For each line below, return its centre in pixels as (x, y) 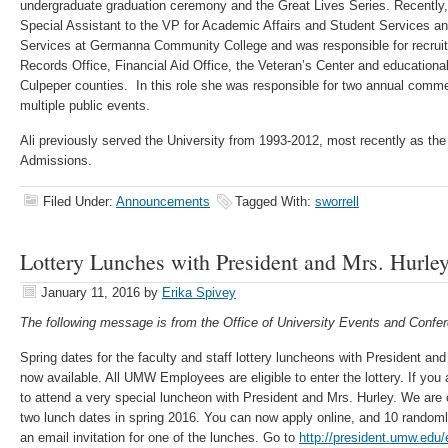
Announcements (163, 201)
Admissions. (56, 160)
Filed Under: (79, 201)
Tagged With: (275, 201)
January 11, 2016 (90, 292)
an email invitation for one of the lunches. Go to (159, 437)
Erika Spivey (199, 292)
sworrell (337, 201)
